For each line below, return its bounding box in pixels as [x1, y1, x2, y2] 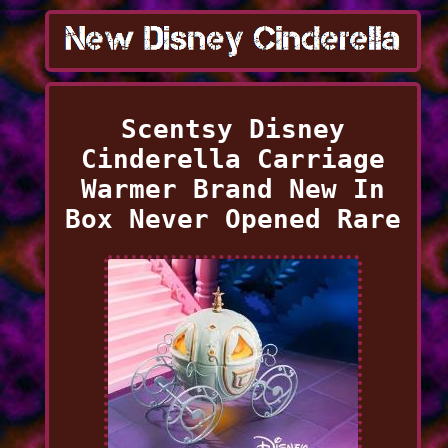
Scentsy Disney [120, 113, 345, 144]
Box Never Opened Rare [64, 203, 401, 234]
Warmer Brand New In [80, 173, 385, 204]
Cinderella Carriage [80, 143, 385, 174]
